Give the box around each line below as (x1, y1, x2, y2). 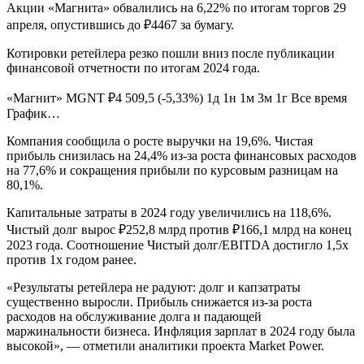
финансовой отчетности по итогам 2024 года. (6, 60, 260, 75)
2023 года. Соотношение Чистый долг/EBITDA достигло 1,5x (6, 237, 349, 252)
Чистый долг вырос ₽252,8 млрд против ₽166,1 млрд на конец (6, 222, 352, 236)
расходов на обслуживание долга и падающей (6, 309, 262, 323)
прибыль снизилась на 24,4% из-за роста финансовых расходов (6, 148, 357, 162)
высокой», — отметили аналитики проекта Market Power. (6, 338, 324, 353)
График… (6, 106, 60, 120)
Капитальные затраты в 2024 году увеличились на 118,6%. (6, 205, 331, 219)
